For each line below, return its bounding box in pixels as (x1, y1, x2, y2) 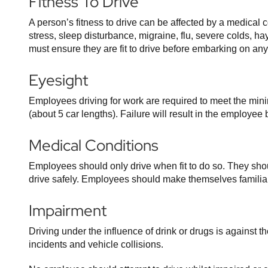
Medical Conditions (29, 135, 159, 156)
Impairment (29, 200, 106, 221)
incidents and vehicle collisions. (29, 239, 163, 249)
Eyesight (29, 70, 88, 90)
